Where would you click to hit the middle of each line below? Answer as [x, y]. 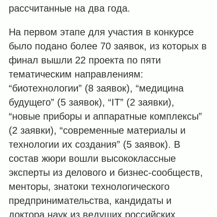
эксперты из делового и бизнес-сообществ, [106, 172]
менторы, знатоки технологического [89, 186]
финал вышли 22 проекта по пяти [85, 60]
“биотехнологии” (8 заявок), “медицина [96, 88]
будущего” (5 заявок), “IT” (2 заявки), [91, 102]
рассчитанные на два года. [69, 8]
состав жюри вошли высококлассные [92, 158]
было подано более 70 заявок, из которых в [108, 46]
